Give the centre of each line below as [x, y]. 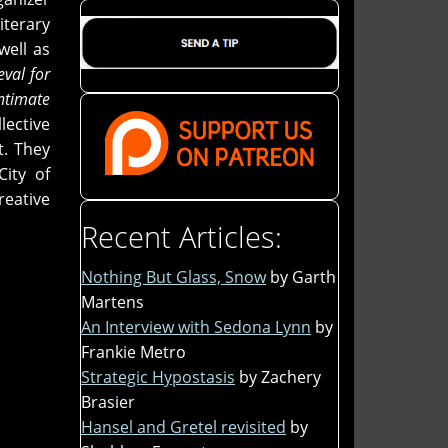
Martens [112, 301]
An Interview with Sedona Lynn [196, 326]
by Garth [303, 276]
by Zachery [280, 376]
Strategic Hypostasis [158, 376]
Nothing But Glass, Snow [173, 276]
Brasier [108, 401]
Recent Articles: [181, 236]
